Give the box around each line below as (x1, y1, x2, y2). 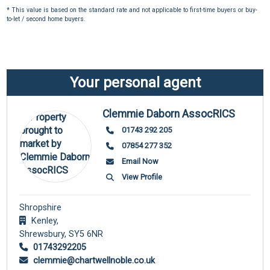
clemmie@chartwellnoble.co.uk (31, 255, 155, 266)
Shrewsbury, (19, 228, 67, 239)
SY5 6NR (69, 228, 104, 239)
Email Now (121, 156, 159, 166)
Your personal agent (69, 74, 201, 91)
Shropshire (19, 202, 62, 213)
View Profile (121, 172, 162, 181)
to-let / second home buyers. (7, 15, 86, 24)
